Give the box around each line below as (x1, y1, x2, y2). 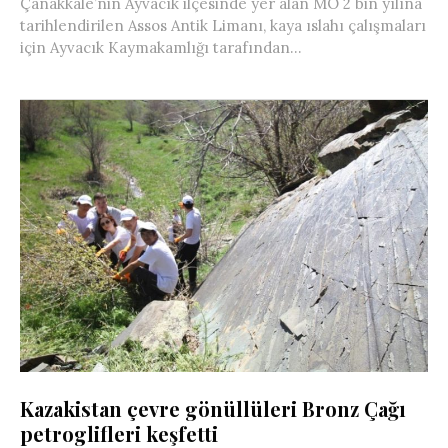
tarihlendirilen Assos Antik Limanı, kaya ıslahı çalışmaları (20, 16, 426, 36)
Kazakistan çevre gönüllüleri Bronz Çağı (20, 395, 406, 423)
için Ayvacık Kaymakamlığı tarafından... (20, 38, 302, 58)
